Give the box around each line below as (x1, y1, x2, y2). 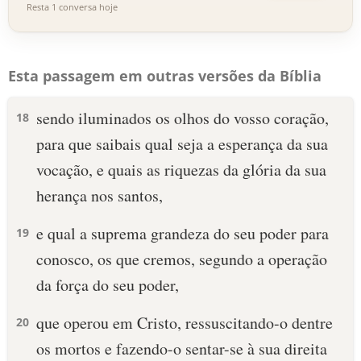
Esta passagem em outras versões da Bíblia (8, 66, 322, 85)
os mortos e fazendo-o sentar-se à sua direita (36, 338, 327, 359)
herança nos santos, (36, 185, 163, 206)
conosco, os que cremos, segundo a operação (36, 248, 327, 270)
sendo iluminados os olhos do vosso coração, (36, 107, 329, 129)
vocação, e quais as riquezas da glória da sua (36, 159, 326, 180)
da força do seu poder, (36, 274, 179, 296)
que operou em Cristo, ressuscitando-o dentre (36, 312, 333, 334)
